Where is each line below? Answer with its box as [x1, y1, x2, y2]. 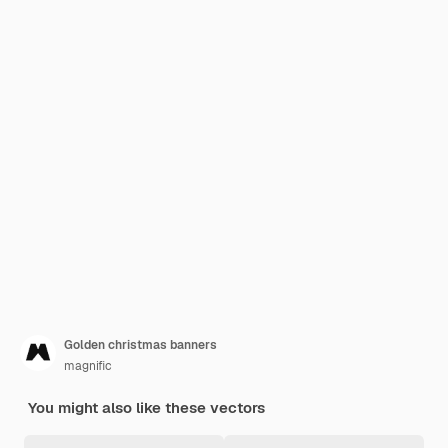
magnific [64, 358, 112, 374]
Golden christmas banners [64, 337, 217, 353]
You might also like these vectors [28, 398, 265, 417]
